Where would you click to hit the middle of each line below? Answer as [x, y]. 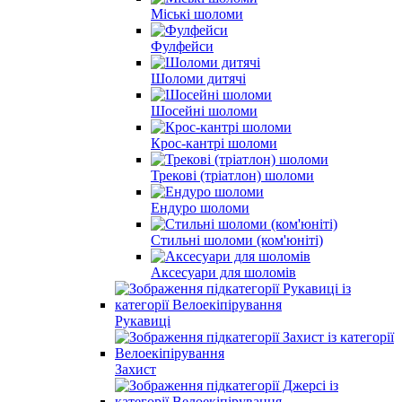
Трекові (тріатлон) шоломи [232, 175]
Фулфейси [182, 46]
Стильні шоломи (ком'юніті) [237, 240]
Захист [135, 369]
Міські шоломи [197, 13]
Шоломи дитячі [198, 78]
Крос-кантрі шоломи [214, 143]
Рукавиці [143, 320]
